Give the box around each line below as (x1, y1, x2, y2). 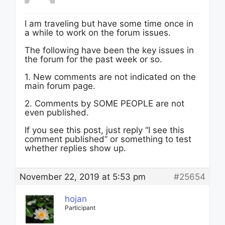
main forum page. (25, 81, 95, 91)
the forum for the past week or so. (25, 54, 162, 64)
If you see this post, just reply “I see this (25, 125, 184, 135)
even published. (25, 107, 89, 118)
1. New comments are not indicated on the (25, 72, 196, 82)
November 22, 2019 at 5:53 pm (20, 172, 146, 182)
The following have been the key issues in (25, 45, 194, 55)
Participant (65, 204, 95, 211)
